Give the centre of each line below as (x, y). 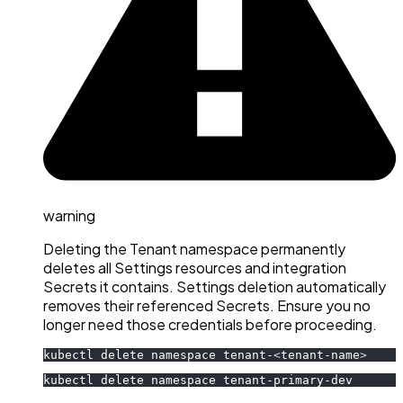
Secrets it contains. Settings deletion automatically (215, 287)
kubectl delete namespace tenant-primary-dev (198, 381)
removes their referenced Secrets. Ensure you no (207, 306)
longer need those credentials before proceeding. (210, 325)
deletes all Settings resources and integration (195, 268)
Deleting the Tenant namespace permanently (194, 249)
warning (69, 216)
